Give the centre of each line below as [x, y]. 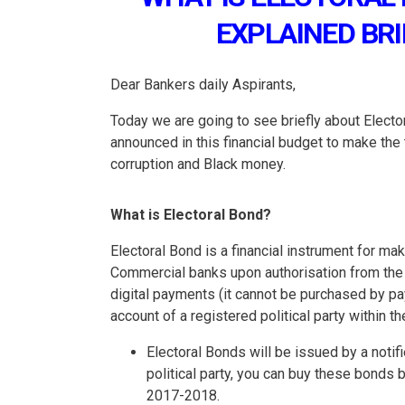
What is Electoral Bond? [191, 215]
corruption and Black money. [198, 165]
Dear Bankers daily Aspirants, [203, 85]
